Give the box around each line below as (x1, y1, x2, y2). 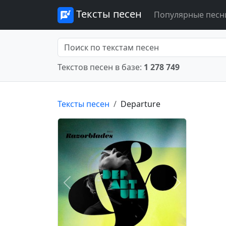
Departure (121, 98, 160, 109)
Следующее (176, 182, 222, 194)
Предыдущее (66, 182, 118, 194)
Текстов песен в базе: (58, 61, 144, 73)
